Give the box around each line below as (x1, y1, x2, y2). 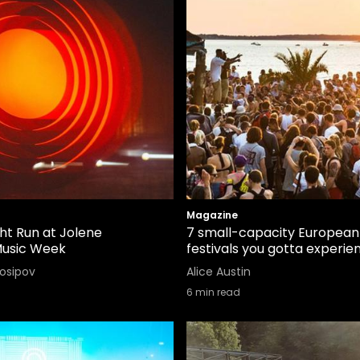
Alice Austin (186, 264, 251, 280)
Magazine (186, 208, 238, 222)
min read (193, 285, 240, 299)
